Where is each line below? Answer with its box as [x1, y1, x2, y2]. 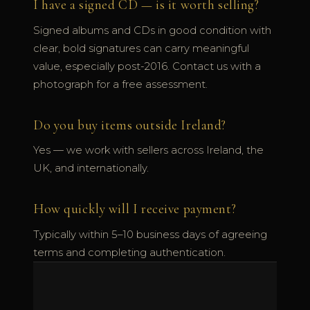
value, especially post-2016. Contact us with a [33, 60, 261, 73]
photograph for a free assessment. [33, 77, 208, 91]
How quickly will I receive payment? [33, 201, 237, 218]
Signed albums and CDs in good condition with [33, 24, 271, 37]
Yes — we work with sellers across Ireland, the [33, 144, 264, 157]
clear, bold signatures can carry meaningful [33, 42, 249, 55]
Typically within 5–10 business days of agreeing [33, 228, 267, 241]
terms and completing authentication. [33, 246, 226, 259]
